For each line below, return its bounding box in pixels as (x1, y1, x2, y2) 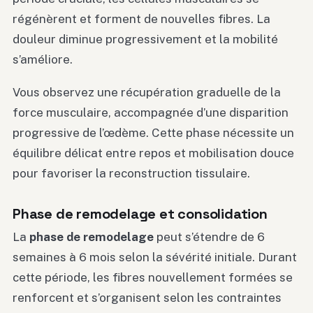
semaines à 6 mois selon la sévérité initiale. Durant (13, 250, 297, 265)
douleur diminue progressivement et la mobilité (13, 31, 278, 46)
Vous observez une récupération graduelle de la (13, 85, 281, 100)
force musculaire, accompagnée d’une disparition (13, 105, 289, 120)
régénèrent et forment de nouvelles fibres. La (13, 11, 270, 26)
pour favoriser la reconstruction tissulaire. (13, 166, 250, 181)
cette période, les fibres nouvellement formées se (13, 270, 293, 285)
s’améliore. (13, 52, 73, 66)
